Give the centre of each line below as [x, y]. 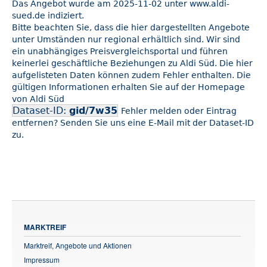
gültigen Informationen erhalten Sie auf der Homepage [128, 87]
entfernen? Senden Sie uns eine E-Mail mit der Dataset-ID [133, 123]
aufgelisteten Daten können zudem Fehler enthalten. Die [131, 75]
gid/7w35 [93, 111]
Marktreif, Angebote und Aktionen [78, 246]
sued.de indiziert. [48, 16]
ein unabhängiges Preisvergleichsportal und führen [120, 52]
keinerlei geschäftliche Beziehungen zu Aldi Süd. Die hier [132, 63]
